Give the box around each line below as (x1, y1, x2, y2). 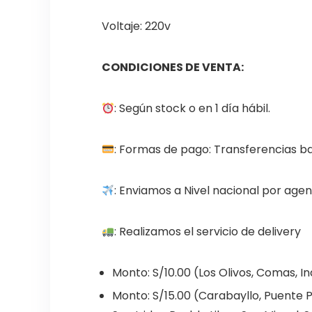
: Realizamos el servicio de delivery (114, 224, 302, 240)
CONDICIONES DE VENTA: (101, 59, 244, 75)
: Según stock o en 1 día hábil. (114, 100, 271, 116)
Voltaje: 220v (101, 18, 171, 34)
